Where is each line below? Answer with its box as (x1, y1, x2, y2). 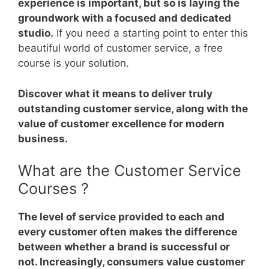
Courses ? (18, 180, 89, 198)
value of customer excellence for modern (18, 117, 225, 130)
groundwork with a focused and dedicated (18, 12, 231, 25)
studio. (18, 27, 53, 40)
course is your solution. (18, 57, 132, 70)
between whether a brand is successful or (18, 241, 230, 253)
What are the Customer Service (18, 162, 241, 180)
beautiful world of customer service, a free (18, 42, 223, 55)
